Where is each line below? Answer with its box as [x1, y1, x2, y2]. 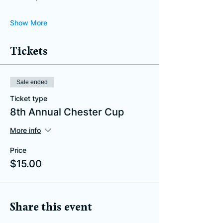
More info [10, 125, 41, 134]
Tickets [10, 46, 48, 57]
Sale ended [16, 78, 48, 86]
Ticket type [10, 94, 47, 103]
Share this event [10, 202, 92, 213]
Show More [10, 18, 47, 27]
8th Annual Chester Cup [10, 106, 124, 118]
